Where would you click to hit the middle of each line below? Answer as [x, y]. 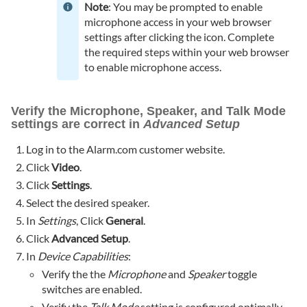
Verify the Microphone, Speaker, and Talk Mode [148, 111]
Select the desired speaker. [88, 203]
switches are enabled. [91, 289]
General [125, 221]
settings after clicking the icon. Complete [180, 37]
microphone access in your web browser [178, 22]
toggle [241, 274]
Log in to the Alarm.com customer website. [126, 149]
